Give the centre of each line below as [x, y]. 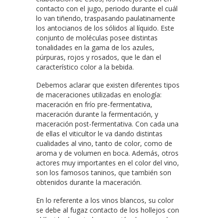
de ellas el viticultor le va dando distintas [99, 133]
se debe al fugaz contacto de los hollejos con [108, 210]
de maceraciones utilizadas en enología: [99, 94]
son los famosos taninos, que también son [104, 172]
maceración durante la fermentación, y [97, 114]
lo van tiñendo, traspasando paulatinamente [106, 18]
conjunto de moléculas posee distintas [97, 37]
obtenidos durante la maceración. [89, 182]
